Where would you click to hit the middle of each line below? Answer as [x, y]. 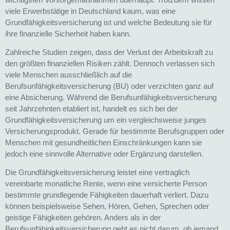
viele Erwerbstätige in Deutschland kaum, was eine [90, 11]
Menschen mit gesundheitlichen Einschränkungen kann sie [103, 143]
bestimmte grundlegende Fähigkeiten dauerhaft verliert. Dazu [107, 195]
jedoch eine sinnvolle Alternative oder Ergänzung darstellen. [105, 154]
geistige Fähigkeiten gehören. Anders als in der [83, 218]
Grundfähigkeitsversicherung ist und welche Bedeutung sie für [109, 22]
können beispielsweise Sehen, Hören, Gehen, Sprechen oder [107, 206]
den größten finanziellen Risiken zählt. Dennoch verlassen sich [110, 64]
